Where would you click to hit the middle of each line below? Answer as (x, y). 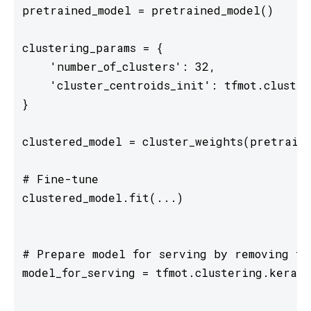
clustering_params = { (93, 47)
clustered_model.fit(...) (103, 197)
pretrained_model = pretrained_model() (148, 10)
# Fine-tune (60, 178)
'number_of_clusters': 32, (119, 66)
